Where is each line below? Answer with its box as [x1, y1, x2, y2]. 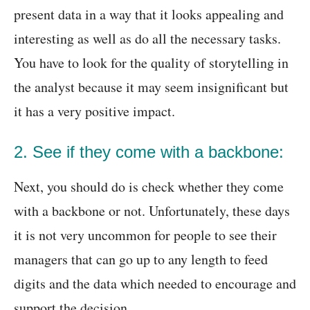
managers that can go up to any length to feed [14, 250, 268, 268]
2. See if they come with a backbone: [14, 143, 284, 161]
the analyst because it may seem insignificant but [14, 77, 289, 96]
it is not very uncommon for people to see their [14, 226, 277, 244]
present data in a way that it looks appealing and [14, 5, 284, 24]
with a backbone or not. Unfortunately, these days [14, 201, 290, 220]
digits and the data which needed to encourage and [14, 274, 296, 293]
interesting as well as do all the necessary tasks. [14, 29, 281, 48]
